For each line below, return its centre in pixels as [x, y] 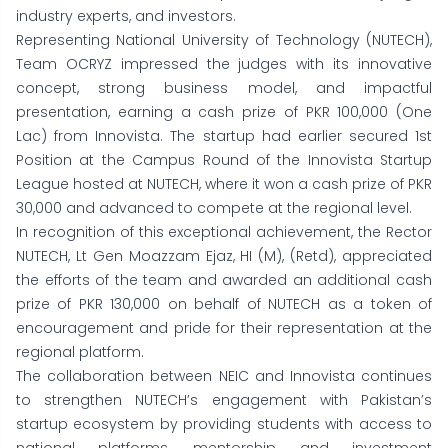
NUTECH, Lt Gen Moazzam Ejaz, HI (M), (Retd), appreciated [224, 256]
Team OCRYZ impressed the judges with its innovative [224, 64]
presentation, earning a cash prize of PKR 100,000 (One [224, 112]
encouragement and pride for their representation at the [224, 328]
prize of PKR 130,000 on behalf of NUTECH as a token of [224, 304]
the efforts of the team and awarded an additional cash [224, 280]
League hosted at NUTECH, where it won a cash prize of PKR [224, 184]
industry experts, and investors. [128, 16]
